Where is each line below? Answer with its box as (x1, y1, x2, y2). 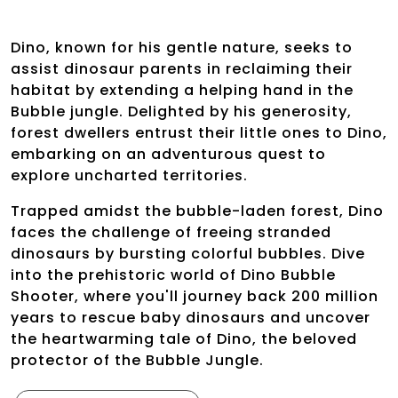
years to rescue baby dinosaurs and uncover (11, 307, 370, 328)
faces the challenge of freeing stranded (11, 222, 331, 243)
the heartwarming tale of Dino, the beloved (11, 329, 357, 349)
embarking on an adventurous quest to (11, 144, 326, 164)
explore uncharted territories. (11, 165, 248, 186)
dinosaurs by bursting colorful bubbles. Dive (11, 243, 365, 264)
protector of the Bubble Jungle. (11, 350, 264, 370)
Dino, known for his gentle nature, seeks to (11, 37, 353, 58)
